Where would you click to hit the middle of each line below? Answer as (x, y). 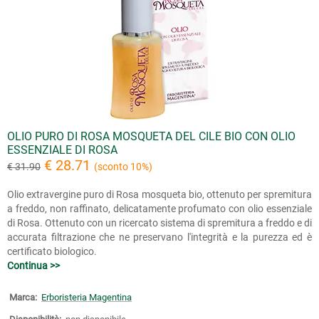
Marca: (23, 297)
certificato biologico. (52, 251)
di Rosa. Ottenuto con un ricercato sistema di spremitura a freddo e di (159, 223)
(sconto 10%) (123, 167)
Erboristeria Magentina (87, 297)
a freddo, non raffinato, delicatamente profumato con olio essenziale (159, 209)
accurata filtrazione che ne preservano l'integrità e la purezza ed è (159, 237)
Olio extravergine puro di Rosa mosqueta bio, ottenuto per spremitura (159, 194)
